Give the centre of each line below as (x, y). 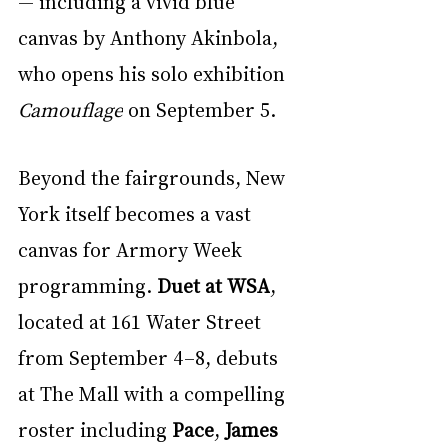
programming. (87, 284)
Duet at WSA (213, 284)
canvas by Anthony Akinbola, (150, 36)
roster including (95, 428)
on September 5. (199, 108)
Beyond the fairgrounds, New (154, 176)
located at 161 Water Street (142, 320)
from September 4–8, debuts (150, 356)
